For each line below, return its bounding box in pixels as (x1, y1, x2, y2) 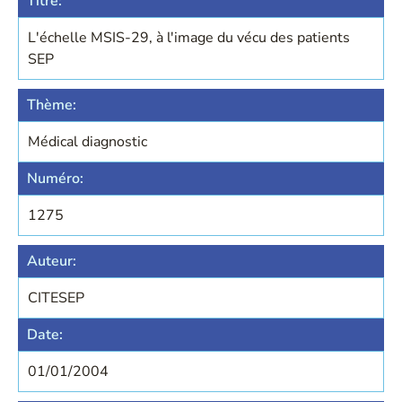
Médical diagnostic (28, 132, 147, 152)
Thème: (27, 95, 76, 115)
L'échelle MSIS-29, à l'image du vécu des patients (28, 28, 350, 48)
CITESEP (28, 288, 84, 308)
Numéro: (27, 169, 83, 188)
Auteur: (27, 251, 76, 271)
